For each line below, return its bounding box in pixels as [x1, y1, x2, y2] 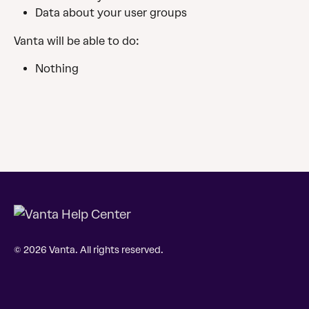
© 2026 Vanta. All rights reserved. [14, 244, 163, 257]
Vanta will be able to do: [14, 34, 139, 48]
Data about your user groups [35, 6, 187, 20]
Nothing [35, 62, 79, 76]
